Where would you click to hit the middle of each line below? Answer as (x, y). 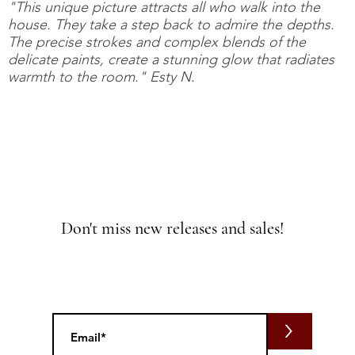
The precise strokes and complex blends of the (157, 42)
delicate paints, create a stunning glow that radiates (171, 59)
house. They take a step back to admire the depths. (171, 25)
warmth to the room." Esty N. (101, 77)
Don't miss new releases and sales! (173, 228)
